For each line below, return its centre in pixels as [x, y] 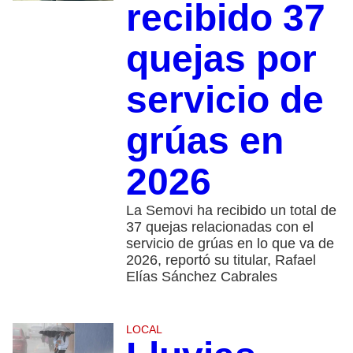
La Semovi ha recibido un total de [231, 210]
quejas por [221, 58]
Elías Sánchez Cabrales [201, 276]
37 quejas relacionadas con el [219, 227]
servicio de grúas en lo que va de [230, 243]
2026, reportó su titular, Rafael [221, 260]
